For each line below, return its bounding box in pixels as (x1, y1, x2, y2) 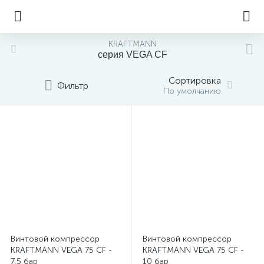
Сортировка (169, 75, 221, 86)
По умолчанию (163, 86, 221, 96)
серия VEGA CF (98, 49, 167, 60)
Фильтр (57, 80, 88, 91)
